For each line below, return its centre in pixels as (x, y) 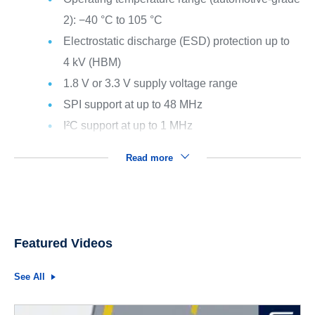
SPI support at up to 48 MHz (133, 104)
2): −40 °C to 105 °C (112, 20)
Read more (150, 158)
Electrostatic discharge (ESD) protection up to (176, 41)
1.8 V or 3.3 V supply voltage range (150, 83)
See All (29, 277)
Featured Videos (63, 243)
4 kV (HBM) (92, 62)
